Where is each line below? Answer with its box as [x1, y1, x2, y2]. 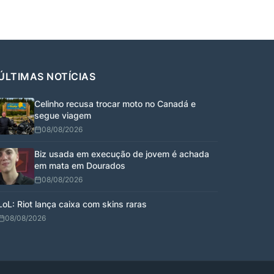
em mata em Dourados [34, 160, 125, 171]
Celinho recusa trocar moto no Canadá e [34, 98, 196, 109]
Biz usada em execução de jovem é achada [34, 148, 209, 159]
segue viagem [34, 109, 91, 120]
